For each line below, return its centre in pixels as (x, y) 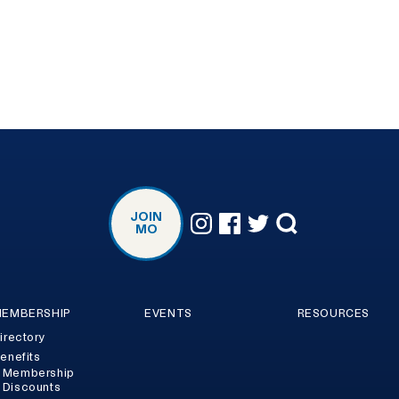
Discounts (32, 388)
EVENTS (168, 313)
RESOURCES (334, 313)
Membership (38, 374)
